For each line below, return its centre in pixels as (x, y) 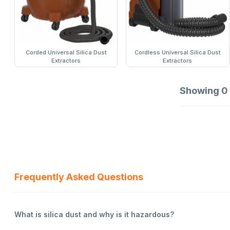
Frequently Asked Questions (79, 177)
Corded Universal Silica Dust (66, 53)
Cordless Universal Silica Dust (177, 53)
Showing (200, 91)
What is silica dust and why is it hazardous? (94, 215)
